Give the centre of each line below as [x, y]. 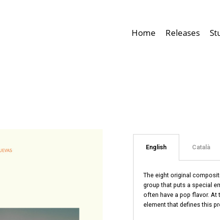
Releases [183, 33]
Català [201, 147]
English [156, 147]
